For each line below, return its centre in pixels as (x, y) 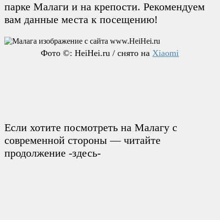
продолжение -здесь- (52, 153)
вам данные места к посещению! (81, 19)
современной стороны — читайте (82, 140)
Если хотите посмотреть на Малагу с (91, 128)
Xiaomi (166, 53)
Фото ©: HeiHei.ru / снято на (97, 53)
